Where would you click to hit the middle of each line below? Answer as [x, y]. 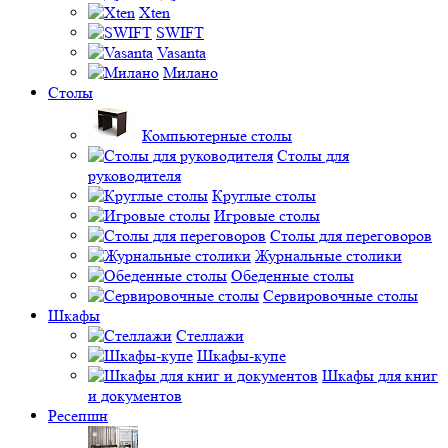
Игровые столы [267, 215]
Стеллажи [210, 335]
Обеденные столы [292, 275]
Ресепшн [78, 415]
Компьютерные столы [217, 135]
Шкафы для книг [380, 375]
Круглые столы [264, 195]
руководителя [134, 175]
